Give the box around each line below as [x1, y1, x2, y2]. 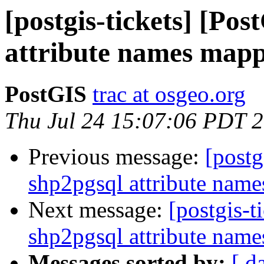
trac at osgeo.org [93, 81, 246, 107]
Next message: [28, 197, 169, 223]
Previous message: [28, 144, 205, 170]
